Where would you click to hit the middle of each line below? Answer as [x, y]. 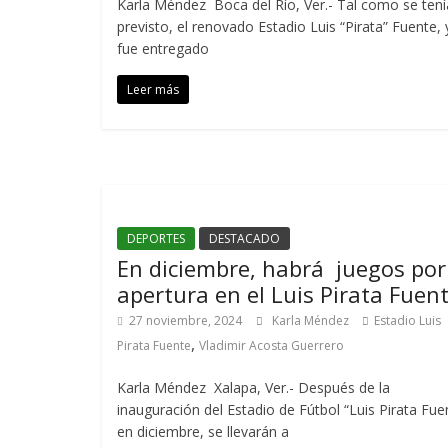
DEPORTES [156, 238]
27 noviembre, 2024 [185, 320]
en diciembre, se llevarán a [203, 431]
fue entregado [163, 48]
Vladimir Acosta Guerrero [271, 345]
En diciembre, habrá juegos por [281, 268]
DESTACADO [244, 238]
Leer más [153, 89]
